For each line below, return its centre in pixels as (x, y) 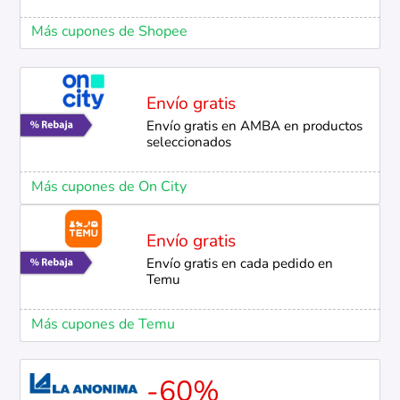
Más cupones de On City (108, 187)
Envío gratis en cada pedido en (239, 265)
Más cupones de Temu (103, 325)
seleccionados (188, 144)
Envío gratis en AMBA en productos (254, 128)
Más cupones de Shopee (109, 33)
